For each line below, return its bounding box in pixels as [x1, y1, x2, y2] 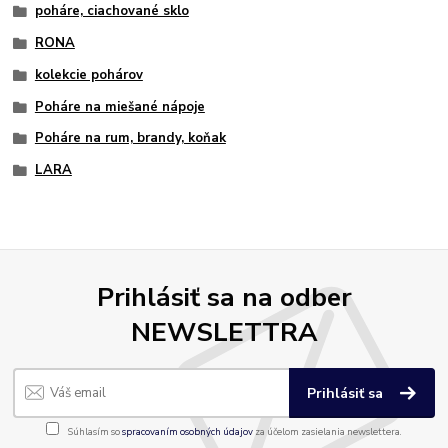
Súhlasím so [66, 425, 122, 439]
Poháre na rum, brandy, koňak [34, 129, 226, 148]
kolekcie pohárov [34, 65, 143, 84]
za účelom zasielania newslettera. [253, 425, 402, 439]
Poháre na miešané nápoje [34, 97, 205, 116]
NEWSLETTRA [130, 314, 318, 351]
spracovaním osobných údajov [122, 425, 253, 439]
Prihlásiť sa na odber [96, 279, 352, 316]
